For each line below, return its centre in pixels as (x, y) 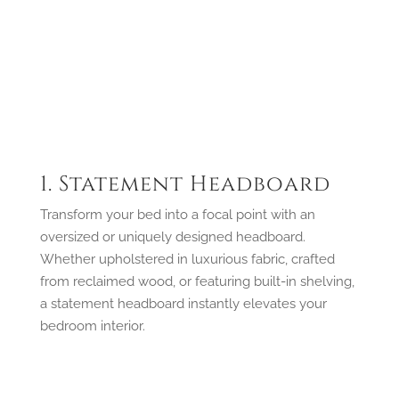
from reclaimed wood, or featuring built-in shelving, (197, 281)
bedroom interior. (92, 326)
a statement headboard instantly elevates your (183, 303)
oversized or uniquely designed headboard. (172, 236)
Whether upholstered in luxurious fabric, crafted (187, 259)
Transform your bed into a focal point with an (177, 214)
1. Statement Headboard (185, 184)
